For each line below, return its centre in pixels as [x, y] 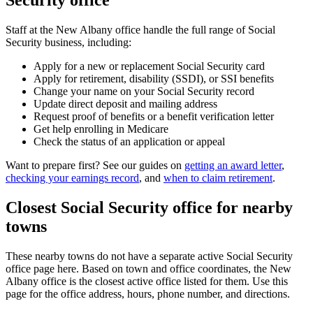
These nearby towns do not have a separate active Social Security [149, 256]
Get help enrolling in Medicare [101, 129]
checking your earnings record [72, 178]
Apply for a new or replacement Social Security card [149, 66]
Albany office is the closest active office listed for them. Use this [147, 282]
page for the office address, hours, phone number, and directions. [148, 294]
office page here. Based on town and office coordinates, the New [148, 269]
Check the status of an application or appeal [129, 142]
